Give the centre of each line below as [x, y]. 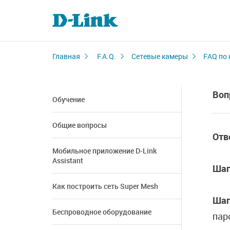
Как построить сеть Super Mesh [105, 186]
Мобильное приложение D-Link [104, 151]
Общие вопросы [80, 125]
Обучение [69, 99]
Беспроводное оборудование [102, 212]
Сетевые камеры [160, 56]
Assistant [68, 160]
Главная [66, 56]
